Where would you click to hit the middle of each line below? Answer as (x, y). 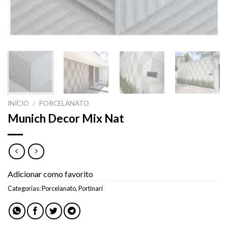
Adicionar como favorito (50, 174)
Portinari (91, 189)
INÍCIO (18, 103)
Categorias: (25, 189)
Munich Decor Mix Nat (66, 118)
